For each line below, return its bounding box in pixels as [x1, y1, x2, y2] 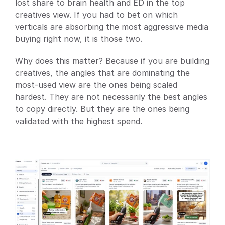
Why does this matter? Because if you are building [15, 55, 209, 66]
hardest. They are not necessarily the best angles [15, 91, 207, 102]
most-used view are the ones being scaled [15, 79, 177, 90]
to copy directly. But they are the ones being [15, 103, 189, 114]
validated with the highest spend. [15, 116, 142, 126]
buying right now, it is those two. [15, 33, 142, 44]
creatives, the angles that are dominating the [15, 67, 190, 78]
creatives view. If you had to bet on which [15, 9, 178, 20]
